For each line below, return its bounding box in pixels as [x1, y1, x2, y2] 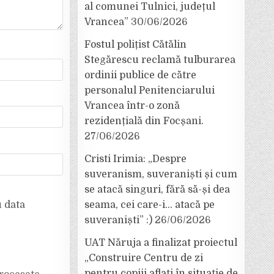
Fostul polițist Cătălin [84, 39, 187, 50]
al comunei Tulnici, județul [84, 1, 215, 12]
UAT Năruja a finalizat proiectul [84, 237, 237, 248]
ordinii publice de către [84, 70, 196, 81]
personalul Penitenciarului [84, 85, 215, 96]
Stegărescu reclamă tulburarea [84, 54, 235, 65]
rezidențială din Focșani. [84, 116, 204, 127]
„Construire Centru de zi [84, 253, 203, 264]
